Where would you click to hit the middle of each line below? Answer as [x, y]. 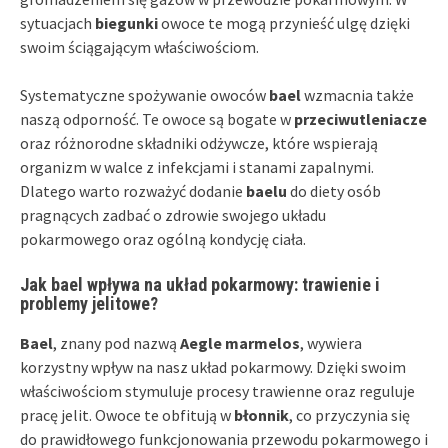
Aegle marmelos [240, 342]
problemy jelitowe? [89, 303]
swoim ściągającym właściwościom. [139, 46]
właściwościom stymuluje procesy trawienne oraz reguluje [217, 390]
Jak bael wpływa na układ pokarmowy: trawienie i [200, 284]
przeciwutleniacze [360, 118]
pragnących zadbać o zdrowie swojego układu [173, 214]
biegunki [126, 22]
